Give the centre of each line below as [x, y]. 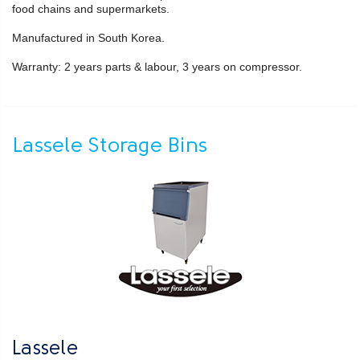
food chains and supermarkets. [92, 9]
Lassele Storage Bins [110, 147]
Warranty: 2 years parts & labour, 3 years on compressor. [159, 67]
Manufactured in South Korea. [90, 38]
